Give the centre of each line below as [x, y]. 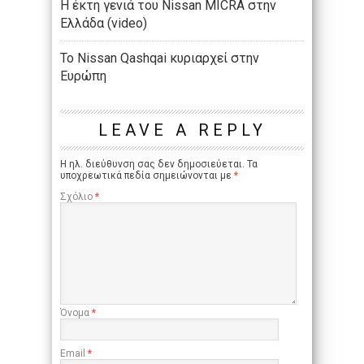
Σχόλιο [78, 197]
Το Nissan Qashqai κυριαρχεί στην [160, 58]
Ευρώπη [83, 76]
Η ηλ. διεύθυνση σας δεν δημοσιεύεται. [152, 165]
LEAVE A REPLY [182, 130]
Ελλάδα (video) [104, 24]
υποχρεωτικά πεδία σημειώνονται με [147, 176]
